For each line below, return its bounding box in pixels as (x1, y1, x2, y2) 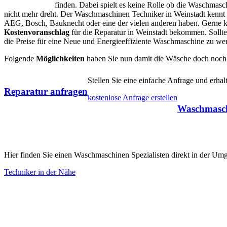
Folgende (4, 54, 36, 63)
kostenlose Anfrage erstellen (88, 93, 177, 102)
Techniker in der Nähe (4, 168, 75, 177)
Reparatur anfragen (4, 86, 88, 97)
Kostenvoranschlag (4, 27, 69, 36)
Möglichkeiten (36, 54, 85, 63)
